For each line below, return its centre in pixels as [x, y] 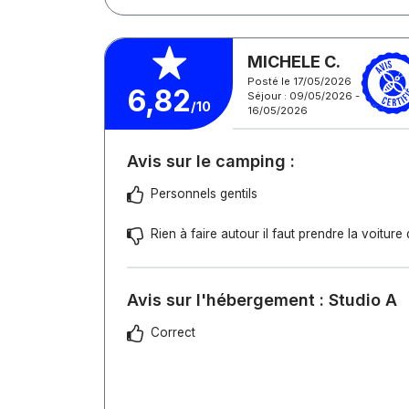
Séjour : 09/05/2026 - [304, 95]
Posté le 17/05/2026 [299, 81]
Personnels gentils [204, 194]
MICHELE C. [294, 61]
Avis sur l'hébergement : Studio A [262, 300]
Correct [173, 332]
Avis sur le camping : [211, 161]
